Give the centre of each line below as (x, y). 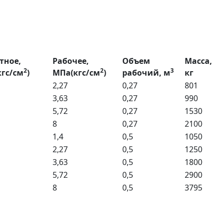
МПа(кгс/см (76, 73)
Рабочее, (71, 61)
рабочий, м (146, 73)
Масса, (198, 61)
